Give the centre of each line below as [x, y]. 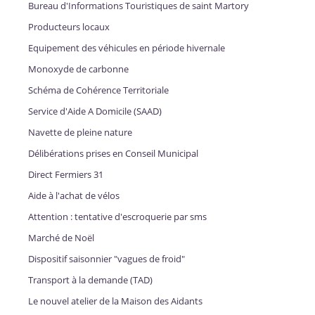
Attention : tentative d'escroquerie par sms [117, 217]
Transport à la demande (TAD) [90, 280]
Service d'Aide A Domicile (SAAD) [95, 111]
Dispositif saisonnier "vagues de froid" [107, 259]
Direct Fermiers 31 [66, 175]
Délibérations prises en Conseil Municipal [113, 154]
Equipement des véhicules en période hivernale [127, 48]
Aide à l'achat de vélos [74, 196]
